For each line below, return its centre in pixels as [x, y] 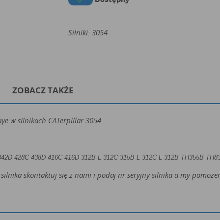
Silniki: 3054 [88, 33]
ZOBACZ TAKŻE [43, 90]
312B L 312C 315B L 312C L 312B [131, 157]
